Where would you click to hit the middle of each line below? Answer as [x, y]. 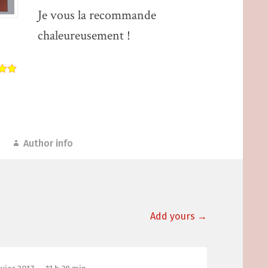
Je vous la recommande [97, 16]
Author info [48, 143]
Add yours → [179, 216]
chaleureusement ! [84, 36]
